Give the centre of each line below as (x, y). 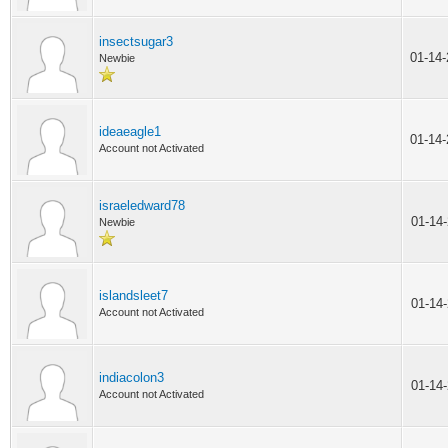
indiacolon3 (131, 377)
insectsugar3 (136, 41)
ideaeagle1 (130, 131)
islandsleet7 (133, 295)
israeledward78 (142, 205)
